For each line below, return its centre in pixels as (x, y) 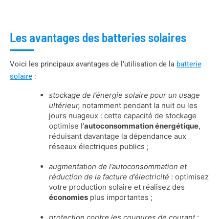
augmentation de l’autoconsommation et (118, 166)
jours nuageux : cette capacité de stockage (123, 115)
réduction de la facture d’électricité (109, 176)
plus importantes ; (120, 197)
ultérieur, (66, 105)
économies (68, 197)
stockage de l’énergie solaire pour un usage (124, 95)
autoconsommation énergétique (141, 126)
